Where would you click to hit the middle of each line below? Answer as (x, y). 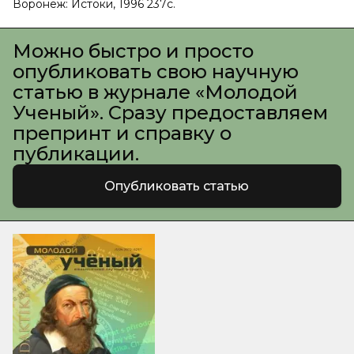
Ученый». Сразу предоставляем (170, 113)
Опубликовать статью (177, 186)
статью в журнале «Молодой (155, 92)
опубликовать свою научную (156, 72)
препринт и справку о (122, 133)
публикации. (76, 154)
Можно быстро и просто (133, 51)
